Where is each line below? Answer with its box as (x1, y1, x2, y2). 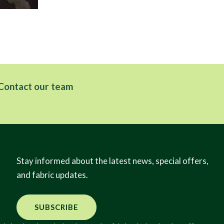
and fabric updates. (16, 169, 88, 180)
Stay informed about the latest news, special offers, (16, 155, 208, 166)
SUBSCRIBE (34, 202, 78, 211)
